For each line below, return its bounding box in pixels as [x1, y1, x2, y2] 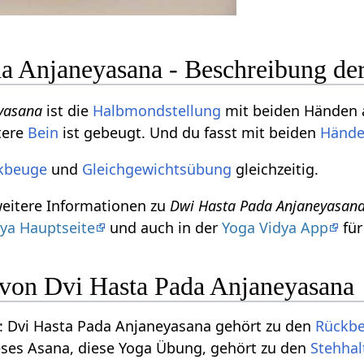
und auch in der [106, 217, 223, 237]
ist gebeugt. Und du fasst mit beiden [58, 122, 321, 142]
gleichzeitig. [232, 158, 319, 179]
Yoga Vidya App [222, 217, 329, 237]
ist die [42, 100, 93, 120]
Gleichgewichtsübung [82, 158, 232, 179]
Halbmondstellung [93, 100, 222, 120]
